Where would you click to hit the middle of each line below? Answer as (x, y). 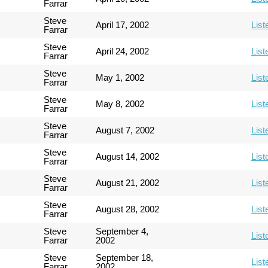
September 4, (122, 231)
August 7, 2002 (125, 130)
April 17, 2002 (123, 25)
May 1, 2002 (120, 77)
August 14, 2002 (128, 156)
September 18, (125, 257)
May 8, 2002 (120, 103)
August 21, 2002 (128, 182)
